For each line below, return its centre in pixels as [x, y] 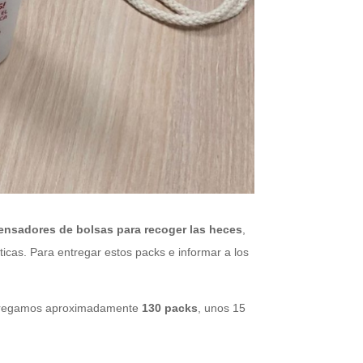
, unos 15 [222, 308]
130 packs [169, 308]
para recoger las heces [180, 230]
